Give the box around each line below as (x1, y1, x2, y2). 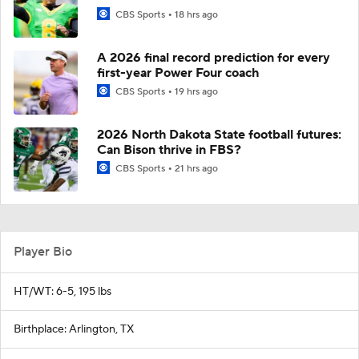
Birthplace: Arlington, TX (14, 321, 134, 337)
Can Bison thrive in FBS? (97, 141, 241, 158)
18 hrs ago (175, 8, 218, 21)
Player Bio (14, 243, 72, 260)
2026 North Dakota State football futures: (97, 126, 341, 143)
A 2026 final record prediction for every (97, 49, 330, 66)
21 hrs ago (175, 162, 218, 175)
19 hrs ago (175, 85, 218, 98)
